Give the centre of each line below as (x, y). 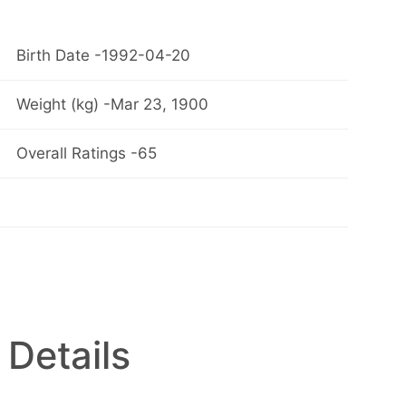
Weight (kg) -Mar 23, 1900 (112, 105)
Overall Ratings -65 (86, 154)
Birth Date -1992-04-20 (103, 56)
